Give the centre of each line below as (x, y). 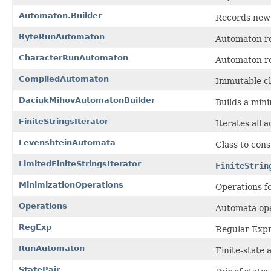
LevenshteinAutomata (67, 142)
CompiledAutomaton (64, 79)
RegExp (35, 227)
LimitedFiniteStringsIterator (80, 163)
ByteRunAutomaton (62, 36)
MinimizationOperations (71, 184)
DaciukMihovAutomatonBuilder (87, 100)
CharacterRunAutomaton (73, 57)
